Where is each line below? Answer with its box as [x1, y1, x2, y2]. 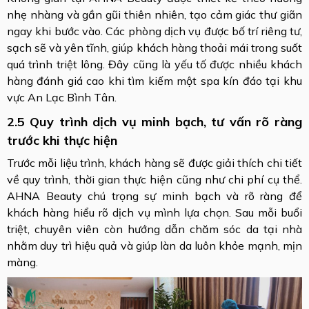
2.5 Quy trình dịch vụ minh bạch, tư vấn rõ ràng [7, 113, 302, 130]
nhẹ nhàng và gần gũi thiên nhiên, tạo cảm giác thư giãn [7, 7, 302, 21]
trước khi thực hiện [7, 132, 117, 148]
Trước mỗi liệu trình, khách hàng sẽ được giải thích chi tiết [7, 155, 302, 170]
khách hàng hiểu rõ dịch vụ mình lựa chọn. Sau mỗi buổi [7, 205, 302, 219]
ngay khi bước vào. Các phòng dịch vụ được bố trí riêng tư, [7, 23, 302, 38]
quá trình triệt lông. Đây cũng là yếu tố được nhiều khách [7, 57, 302, 71]
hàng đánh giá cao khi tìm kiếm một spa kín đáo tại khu [7, 73, 302, 88]
